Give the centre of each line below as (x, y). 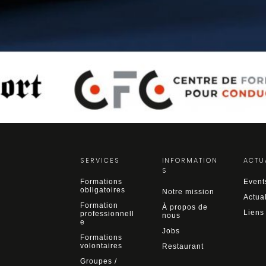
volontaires (102, 246)
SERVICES (100, 160)
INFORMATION (190, 160)
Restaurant (183, 246)
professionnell (107, 213)
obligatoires (103, 190)
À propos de (185, 207)
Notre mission (188, 191)
